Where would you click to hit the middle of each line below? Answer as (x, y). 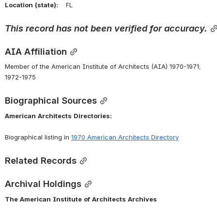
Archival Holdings (43, 184)
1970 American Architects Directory (125, 137)
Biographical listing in (38, 137)
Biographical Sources (51, 101)
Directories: (93, 116)
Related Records (41, 161)
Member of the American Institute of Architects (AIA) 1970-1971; (103, 67)
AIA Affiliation (36, 51)
